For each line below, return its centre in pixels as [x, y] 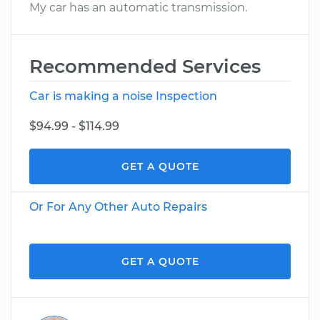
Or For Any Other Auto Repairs [118, 207]
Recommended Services [145, 66]
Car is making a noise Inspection [123, 96]
